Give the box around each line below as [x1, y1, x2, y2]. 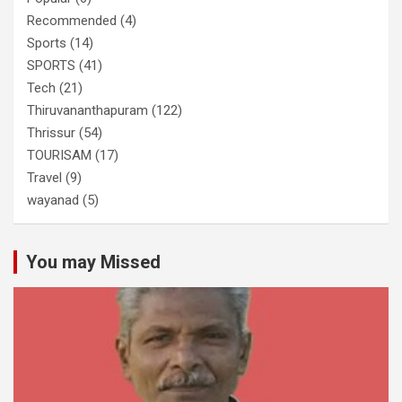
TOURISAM [27, 147, 92, 164]
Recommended [27, 13, 117, 30]
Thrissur [27, 125, 75, 142]
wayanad [27, 192, 79, 209]
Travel [27, 170, 62, 187]
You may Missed [26, 251, 161, 274]
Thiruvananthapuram [27, 102, 148, 119]
